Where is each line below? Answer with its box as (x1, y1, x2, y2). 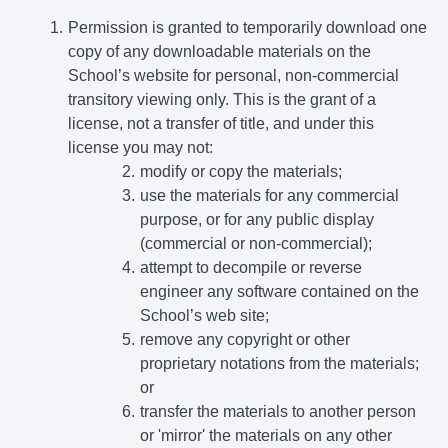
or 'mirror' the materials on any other (140, 426, 392, 444)
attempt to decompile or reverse (139, 258, 362, 276)
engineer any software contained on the (140, 282, 419, 300)
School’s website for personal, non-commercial (68, 66, 399, 84)
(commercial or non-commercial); (140, 234, 372, 252)
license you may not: (68, 138, 213, 156)
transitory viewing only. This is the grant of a (68, 90, 376, 108)
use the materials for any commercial (139, 186, 399, 204)
